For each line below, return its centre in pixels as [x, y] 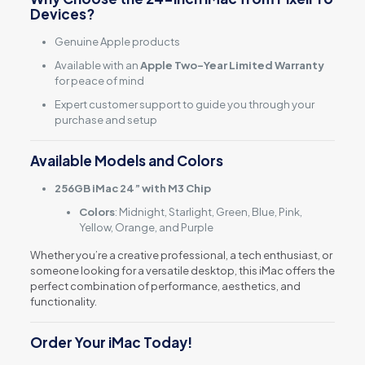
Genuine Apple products [117, 42]
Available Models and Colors [126, 161]
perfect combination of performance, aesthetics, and [165, 286]
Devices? [62, 14]
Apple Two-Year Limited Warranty [232, 65]
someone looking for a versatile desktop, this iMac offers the [182, 270]
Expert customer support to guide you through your [184, 104]
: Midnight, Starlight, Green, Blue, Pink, [208, 212]
